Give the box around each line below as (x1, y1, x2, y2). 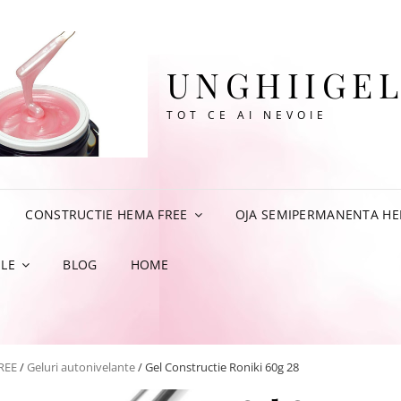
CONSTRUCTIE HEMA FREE (25, 205, 188, 223)
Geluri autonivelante (27, 358, 135, 375)
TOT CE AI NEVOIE (166, 107, 328, 123)
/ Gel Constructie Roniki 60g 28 (135, 358, 299, 375)
